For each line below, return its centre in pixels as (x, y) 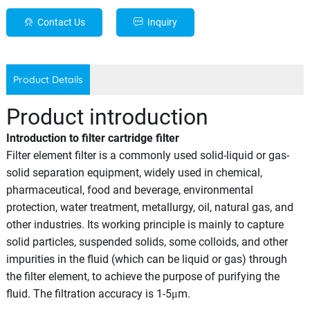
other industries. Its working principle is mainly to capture (145, 224)
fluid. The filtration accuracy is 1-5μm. (98, 293)
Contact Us (61, 22)
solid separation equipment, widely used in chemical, (134, 172)
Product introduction (107, 117)
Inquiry (162, 22)
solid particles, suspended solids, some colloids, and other (147, 241)
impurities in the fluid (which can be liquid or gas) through (146, 259)
